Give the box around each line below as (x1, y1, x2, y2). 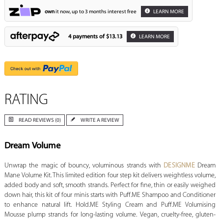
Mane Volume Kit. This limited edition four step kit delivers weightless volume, (4, 172, 216, 180)
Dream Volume (4, 141, 60, 151)
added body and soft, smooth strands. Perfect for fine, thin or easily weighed (4, 182, 216, 190)
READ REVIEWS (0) (18, 118, 61, 124)
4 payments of (68, 33, 106, 40)
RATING (4, 93, 48, 109)
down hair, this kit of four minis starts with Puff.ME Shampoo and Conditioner (4, 192, 216, 199)
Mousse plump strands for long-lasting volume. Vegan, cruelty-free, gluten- (4, 211, 216, 219)
